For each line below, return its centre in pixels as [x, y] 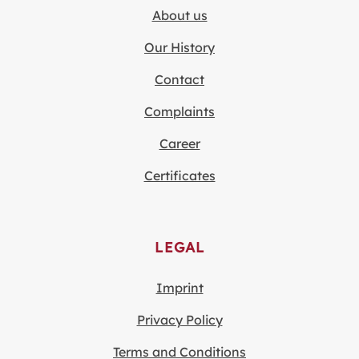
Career [179, 143]
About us [179, 15]
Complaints [179, 111]
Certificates [179, 175]
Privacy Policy [179, 320]
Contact [179, 79]
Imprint [179, 288]
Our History [179, 47]
